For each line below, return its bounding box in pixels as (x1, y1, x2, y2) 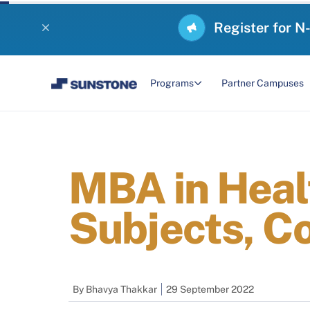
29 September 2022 (166, 283, 254, 295)
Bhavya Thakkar (86, 283, 157, 295)
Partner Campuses (221, 77, 304, 89)
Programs (149, 77, 194, 89)
